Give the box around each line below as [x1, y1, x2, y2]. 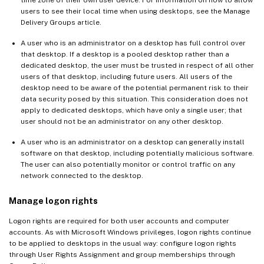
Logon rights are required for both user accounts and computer [9, 217, 229, 226]
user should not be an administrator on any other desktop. [21, 117, 223, 126]
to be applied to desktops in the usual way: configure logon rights [9, 239, 236, 248]
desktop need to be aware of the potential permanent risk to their [21, 84, 249, 93]
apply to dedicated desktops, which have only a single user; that [21, 106, 242, 115]
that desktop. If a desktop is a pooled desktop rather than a [21, 50, 229, 59]
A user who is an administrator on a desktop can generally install [21, 138, 245, 147]
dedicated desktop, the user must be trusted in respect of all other [21, 61, 254, 70]
